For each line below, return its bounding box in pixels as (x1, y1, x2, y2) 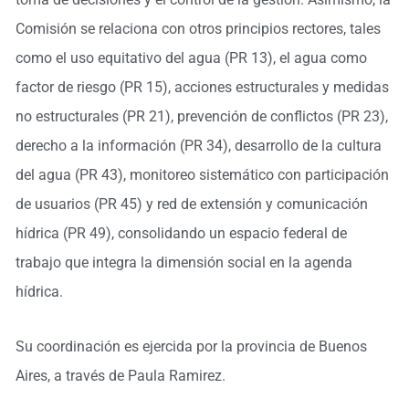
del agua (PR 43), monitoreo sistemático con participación (15, 166, 389, 184)
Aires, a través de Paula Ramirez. (15, 367, 229, 384)
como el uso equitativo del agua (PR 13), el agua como (15, 49, 367, 67)
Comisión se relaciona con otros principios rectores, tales (15, 20, 381, 37)
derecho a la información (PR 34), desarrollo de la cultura (15, 137, 382, 154)
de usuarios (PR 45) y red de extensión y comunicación (15, 195, 368, 213)
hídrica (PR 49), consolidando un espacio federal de (15, 225, 347, 242)
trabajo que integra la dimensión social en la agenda (15, 254, 352, 271)
